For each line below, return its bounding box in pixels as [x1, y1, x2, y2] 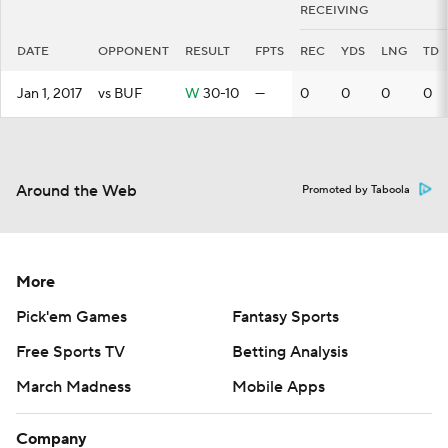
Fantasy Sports [232, 307, 339, 327]
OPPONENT [98, 44, 169, 59]
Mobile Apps [232, 377, 325, 397]
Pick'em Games [16, 307, 127, 327]
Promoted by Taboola [302, 183, 410, 197]
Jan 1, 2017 [17, 85, 82, 103]
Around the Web [16, 181, 137, 201]
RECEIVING [300, 3, 368, 18]
